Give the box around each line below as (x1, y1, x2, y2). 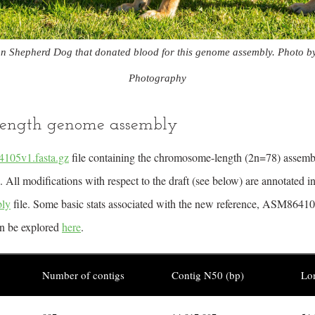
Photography (129, 72, 186, 84)
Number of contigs (42, 267, 124, 282)
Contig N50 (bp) (172, 267, 244, 282)
